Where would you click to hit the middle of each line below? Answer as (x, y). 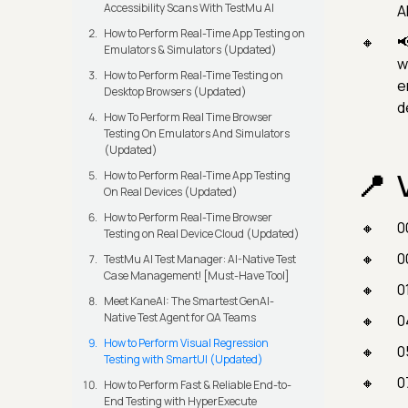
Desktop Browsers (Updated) (175, 92)
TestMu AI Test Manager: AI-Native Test (200, 260)
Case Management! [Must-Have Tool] (197, 276)
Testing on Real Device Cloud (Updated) (202, 234)
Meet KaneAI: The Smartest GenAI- (189, 301)
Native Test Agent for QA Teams (180, 318)
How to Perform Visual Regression (186, 343)
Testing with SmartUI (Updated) (184, 360)
